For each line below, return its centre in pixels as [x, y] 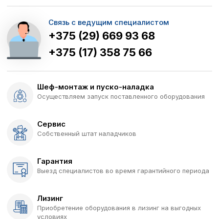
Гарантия [55, 161]
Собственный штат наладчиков [87, 134]
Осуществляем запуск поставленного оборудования [121, 97]
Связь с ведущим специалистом [109, 22]
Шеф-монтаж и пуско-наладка [96, 87]
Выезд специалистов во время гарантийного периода [123, 171]
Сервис [51, 124]
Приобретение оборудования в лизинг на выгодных [119, 208]
